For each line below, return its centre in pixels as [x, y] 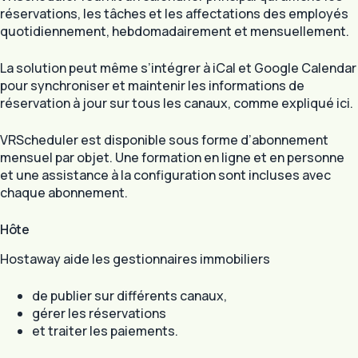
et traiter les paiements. [105, 330]
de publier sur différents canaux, [129, 295]
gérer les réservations [99, 313]
